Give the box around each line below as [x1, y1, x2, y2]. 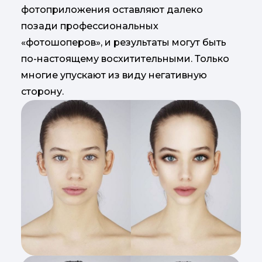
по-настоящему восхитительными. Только [21, 53, 229, 64]
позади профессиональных [21, 20, 158, 32]
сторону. [21, 86, 64, 97]
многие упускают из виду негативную [21, 70, 207, 81]
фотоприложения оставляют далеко [21, 4, 203, 15]
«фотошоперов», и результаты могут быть [21, 37, 226, 48]
